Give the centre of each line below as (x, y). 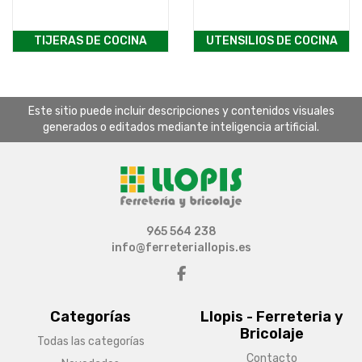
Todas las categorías (90, 342)
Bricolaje (271, 334)
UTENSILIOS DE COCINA (271, 41)
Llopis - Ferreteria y (271, 317)
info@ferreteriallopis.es (181, 248)
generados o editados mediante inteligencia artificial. (181, 128)
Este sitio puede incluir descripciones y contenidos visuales (181, 112)
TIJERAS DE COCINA (90, 41)
